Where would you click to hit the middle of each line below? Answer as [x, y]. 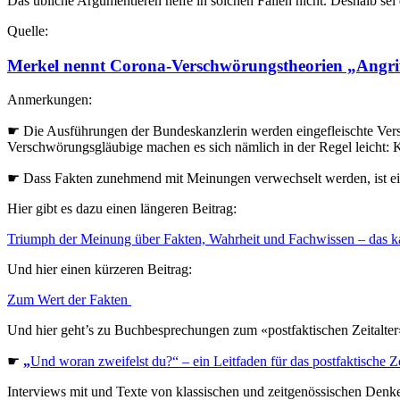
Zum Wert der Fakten [67, 300]
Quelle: [28, 30]
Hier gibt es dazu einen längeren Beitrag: [122, 209]
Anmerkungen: [50, 100]
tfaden [250, 362]
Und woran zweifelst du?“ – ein [120, 362]
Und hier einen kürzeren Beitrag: [100, 270]
